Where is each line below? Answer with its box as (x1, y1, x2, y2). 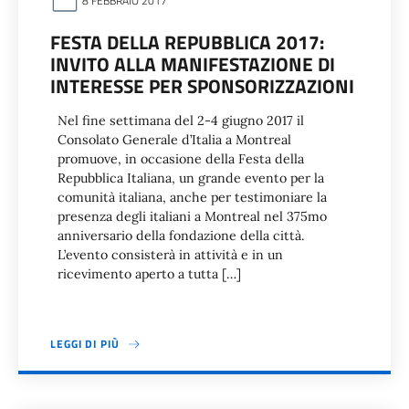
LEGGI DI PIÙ (50, 335, 120, 352)
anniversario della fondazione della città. (58, 227, 305, 244)
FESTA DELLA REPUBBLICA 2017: (50, 27, 324, 57)
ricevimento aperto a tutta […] (58, 266, 241, 282)
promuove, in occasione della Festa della (58, 151, 304, 167)
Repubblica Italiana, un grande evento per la (58, 170, 324, 186)
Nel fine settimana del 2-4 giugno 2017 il (58, 112, 304, 129)
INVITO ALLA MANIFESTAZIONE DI (50, 49, 335, 79)
